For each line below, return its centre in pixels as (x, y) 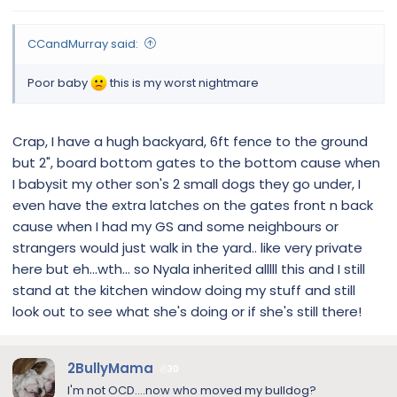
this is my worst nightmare (183, 82)
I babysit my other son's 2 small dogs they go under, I (187, 184)
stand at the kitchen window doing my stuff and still (184, 291)
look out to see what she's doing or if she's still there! (187, 312)
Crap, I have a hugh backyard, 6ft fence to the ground (190, 142)
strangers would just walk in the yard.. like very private (187, 248)
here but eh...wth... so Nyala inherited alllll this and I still (189, 269)
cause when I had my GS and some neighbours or (175, 227)
